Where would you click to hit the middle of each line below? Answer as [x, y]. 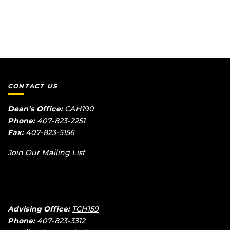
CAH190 [79, 109]
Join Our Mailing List [46, 152]
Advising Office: [39, 209]
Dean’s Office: [35, 109]
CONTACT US [33, 86]
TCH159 [85, 209]
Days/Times [147, 19]
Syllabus [190, 19]
